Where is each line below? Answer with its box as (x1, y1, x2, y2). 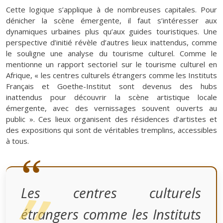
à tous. (6, 135, 29, 146)
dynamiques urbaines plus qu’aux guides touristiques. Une (6, 26, 217, 36)
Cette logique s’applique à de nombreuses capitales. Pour (6, 4, 217, 14)
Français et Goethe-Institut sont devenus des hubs (6, 81, 217, 91)
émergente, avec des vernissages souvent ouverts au (6, 103, 217, 113)
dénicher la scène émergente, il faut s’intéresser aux (6, 15, 217, 25)
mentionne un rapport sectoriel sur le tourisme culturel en (6, 59, 217, 69)
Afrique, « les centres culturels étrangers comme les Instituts (6, 70, 217, 80)
